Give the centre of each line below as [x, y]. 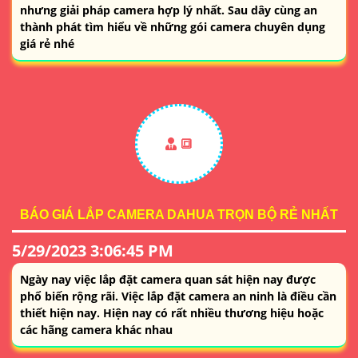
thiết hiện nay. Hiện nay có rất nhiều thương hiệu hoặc [172, 312]
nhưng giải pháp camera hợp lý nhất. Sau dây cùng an [169, 10]
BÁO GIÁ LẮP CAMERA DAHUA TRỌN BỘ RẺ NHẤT [179, 214]
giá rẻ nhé [47, 43]
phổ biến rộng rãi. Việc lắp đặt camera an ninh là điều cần [178, 296]
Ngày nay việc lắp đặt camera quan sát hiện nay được [168, 279]
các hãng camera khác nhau [96, 329]
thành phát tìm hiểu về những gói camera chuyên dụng [173, 26]
